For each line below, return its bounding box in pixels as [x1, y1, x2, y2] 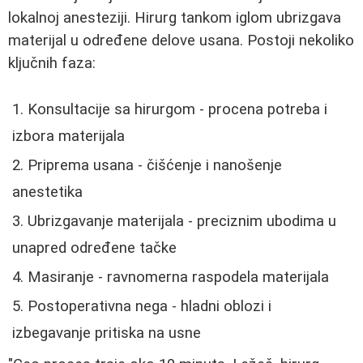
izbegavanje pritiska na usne [12, 323, 201, 342]
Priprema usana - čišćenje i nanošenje [28, 156, 282, 174]
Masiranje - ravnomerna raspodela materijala [28, 267, 329, 286]
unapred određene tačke [12, 238, 177, 257]
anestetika [12, 182, 83, 201]
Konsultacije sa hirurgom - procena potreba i [28, 100, 327, 118]
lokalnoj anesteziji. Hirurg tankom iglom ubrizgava [8, 8, 341, 27]
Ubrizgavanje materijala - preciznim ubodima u [28, 211, 336, 230]
